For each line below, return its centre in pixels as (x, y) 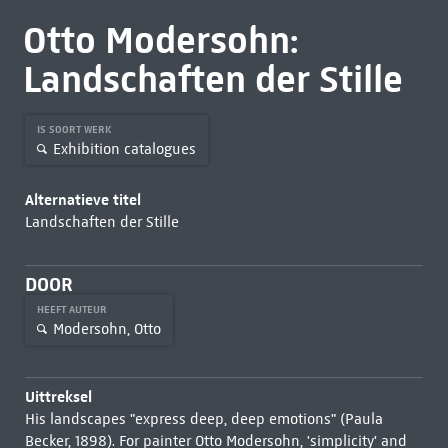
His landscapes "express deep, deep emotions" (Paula (203, 419)
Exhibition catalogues (124, 148)
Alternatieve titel (82, 199)
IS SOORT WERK (75, 129)
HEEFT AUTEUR (73, 309)
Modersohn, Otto (106, 328)
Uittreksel (58, 396)
